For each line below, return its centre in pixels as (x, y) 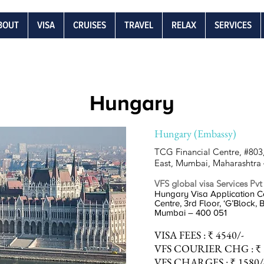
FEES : (192, 235)
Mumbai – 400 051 (191, 213)
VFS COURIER (189, 248)
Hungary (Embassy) (195, 133)
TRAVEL (139, 25)
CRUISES (90, 25)
